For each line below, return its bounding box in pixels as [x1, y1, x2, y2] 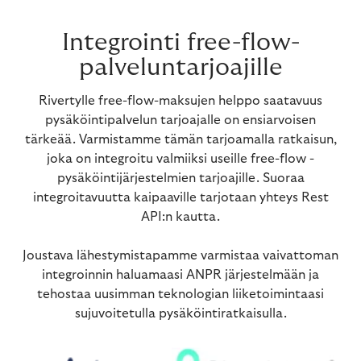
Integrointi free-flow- [61, 30, 300, 56]
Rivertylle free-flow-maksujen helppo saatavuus [39, 94, 322, 108]
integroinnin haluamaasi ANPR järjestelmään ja [42, 268, 319, 282]
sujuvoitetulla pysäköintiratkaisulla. [74, 307, 287, 321]
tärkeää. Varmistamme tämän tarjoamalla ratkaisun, [24, 133, 337, 147]
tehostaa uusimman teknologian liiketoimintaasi [37, 288, 324, 301]
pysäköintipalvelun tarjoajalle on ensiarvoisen [45, 114, 316, 127]
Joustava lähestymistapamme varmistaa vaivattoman [23, 249, 338, 263]
